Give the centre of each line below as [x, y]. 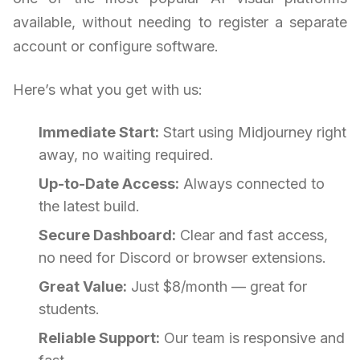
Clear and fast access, [252, 235]
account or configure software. [116, 47]
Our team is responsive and [252, 338]
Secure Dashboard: [107, 235]
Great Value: [83, 287]
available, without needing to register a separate [180, 22]
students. [69, 309]
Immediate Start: [99, 133]
